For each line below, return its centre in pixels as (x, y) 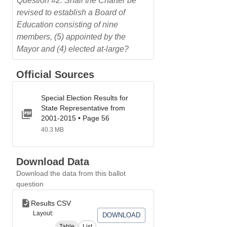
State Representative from (83, 108)
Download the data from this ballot (71, 173)
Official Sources (55, 74)
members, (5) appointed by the (71, 37)
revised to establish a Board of (71, 12)
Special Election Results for (85, 98)
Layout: (43, 213)
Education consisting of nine (67, 25)
